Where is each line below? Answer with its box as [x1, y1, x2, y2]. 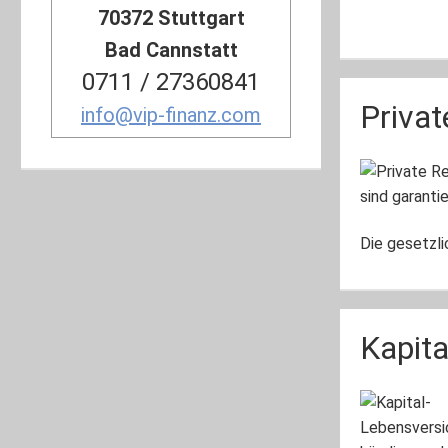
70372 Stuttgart [97, 6, 245, 30]
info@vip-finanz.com [81, 103, 261, 127]
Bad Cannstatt [104, 38, 238, 62]
